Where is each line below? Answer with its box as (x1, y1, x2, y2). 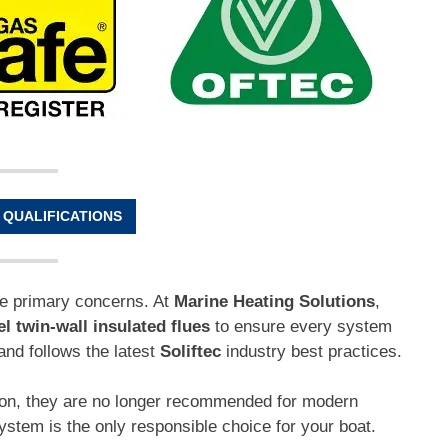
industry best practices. (221, 341, 402, 361)
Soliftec (160, 341, 221, 361)
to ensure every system (210, 316, 392, 336)
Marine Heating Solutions (174, 291, 375, 311)
